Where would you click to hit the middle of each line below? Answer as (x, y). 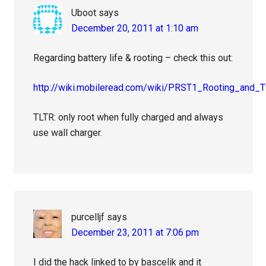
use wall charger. (68, 133)
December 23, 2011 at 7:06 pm (135, 232)
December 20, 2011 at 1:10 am (135, 28)
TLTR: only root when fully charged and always (129, 117)
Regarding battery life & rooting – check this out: (133, 58)
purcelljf (88, 217)
